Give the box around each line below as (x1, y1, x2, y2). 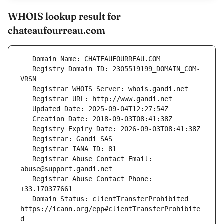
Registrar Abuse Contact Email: (20, 155, 32, 163)
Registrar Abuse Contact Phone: (20, 175, 32, 183)
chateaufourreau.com (8, 24, 105, 37)
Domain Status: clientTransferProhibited (20, 195, 32, 203)
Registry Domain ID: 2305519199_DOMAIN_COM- (20, 65, 32, 73)
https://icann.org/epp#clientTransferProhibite (20, 205, 200, 213)
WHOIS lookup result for (8, 10, 121, 23)
